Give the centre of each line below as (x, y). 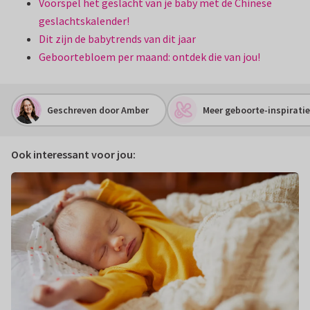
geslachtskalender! (84, 21)
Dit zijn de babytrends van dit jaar (117, 39)
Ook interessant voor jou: (73, 155)
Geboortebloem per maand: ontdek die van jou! (149, 57)
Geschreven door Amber (98, 110)
